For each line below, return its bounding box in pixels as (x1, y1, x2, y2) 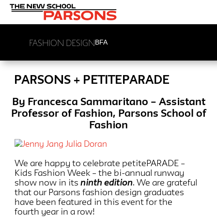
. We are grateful (133, 177, 197, 187)
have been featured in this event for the (15, 197, 172, 207)
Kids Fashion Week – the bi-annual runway (15, 168, 184, 178)
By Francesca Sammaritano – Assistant (12, 95, 205, 107)
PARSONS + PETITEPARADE (14, 73, 170, 86)
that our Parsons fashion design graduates (15, 187, 184, 197)
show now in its (15, 177, 80, 187)
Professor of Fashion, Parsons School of (11, 107, 206, 119)
